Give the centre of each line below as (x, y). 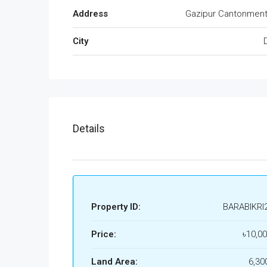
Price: (104, 234)
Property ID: (116, 207)
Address (90, 14)
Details (89, 128)
